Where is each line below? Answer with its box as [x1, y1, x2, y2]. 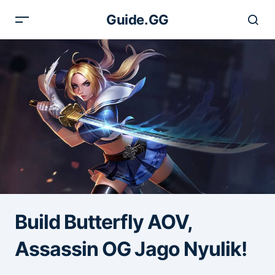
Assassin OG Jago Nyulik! [15, 236, 247, 261]
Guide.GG [106, 12, 169, 28]
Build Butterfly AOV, [15, 209, 192, 234]
